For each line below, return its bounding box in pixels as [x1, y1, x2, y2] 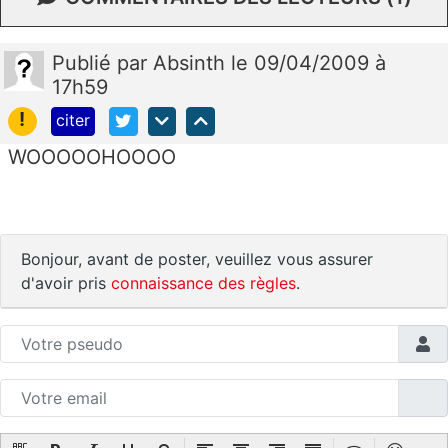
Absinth [153, 50, 231, 75]
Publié [52, 50, 117, 75]
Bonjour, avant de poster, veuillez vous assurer [21, 248, 373, 269]
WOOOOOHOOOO [8, 144, 176, 169]
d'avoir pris [21, 272, 111, 293]
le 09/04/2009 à [231, 50, 386, 75]
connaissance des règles [111, 272, 296, 293]
